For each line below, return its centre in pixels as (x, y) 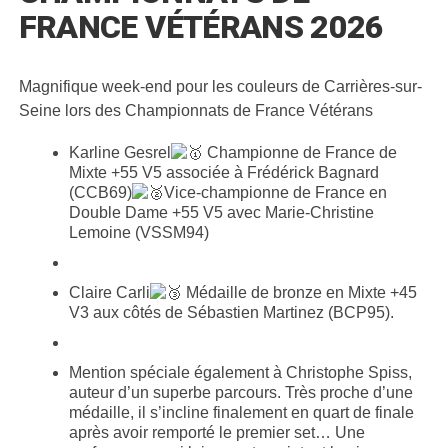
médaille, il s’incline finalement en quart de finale (241, 412)
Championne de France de (299, 152)
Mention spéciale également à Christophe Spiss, (240, 372)
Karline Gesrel (119, 152)
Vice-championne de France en (275, 192)
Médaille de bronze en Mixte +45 (299, 292)
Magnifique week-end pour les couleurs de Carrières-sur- (220, 86)
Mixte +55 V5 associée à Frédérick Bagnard (223, 172)
